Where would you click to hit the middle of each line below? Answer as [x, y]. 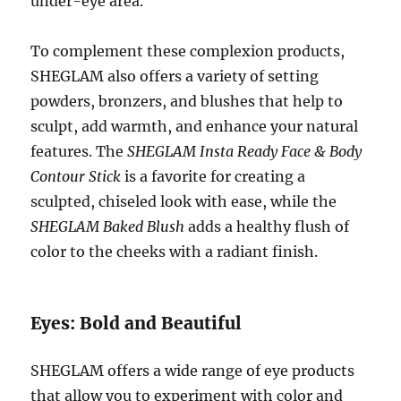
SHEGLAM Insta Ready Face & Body [245, 152]
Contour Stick [76, 177]
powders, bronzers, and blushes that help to [187, 102]
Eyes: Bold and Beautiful [137, 324]
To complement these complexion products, [188, 51]
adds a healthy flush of [267, 227]
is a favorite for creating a [213, 177]
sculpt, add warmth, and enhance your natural [195, 127]
